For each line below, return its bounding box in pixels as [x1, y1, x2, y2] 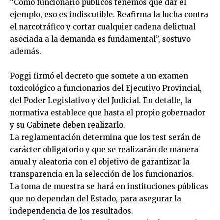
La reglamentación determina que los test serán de [10, 132, 201, 142]
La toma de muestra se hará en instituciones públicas [10, 181, 208, 191]
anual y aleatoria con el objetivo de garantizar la [10, 157, 190, 166]
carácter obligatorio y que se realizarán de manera [10, 144, 198, 154]
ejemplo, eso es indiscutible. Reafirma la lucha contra [10, 9, 208, 19]
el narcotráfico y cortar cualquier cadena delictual [10, 22, 195, 31]
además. [10, 46, 41, 56]
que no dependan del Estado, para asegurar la [10, 193, 181, 203]
